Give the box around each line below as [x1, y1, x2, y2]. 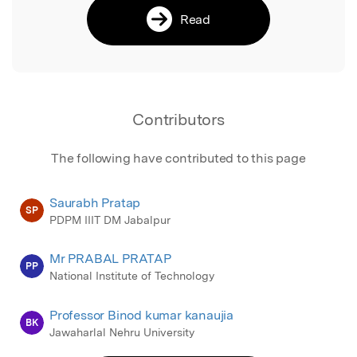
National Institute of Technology [49, 269, 214, 283]
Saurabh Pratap [49, 194, 141, 210]
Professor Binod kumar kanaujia [49, 308, 233, 324]
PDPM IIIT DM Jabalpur [49, 213, 171, 226]
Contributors [132, 109, 225, 129]
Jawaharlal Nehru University [49, 326, 194, 339]
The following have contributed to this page [51, 150, 306, 166]
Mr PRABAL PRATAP [49, 251, 171, 267]
